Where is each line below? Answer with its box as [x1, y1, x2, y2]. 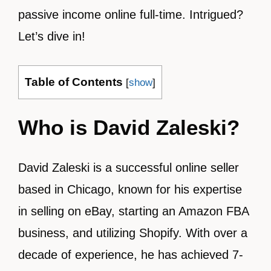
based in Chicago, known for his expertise [18, 183, 242, 196]
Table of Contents [25, 76, 123, 88]
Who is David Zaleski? [18, 116, 240, 139]
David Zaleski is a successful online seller [18, 161, 239, 174]
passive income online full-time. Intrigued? [18, 8, 243, 21]
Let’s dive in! [18, 30, 85, 43]
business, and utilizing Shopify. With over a [18, 226, 247, 240]
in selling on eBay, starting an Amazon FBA [18, 204, 249, 218]
